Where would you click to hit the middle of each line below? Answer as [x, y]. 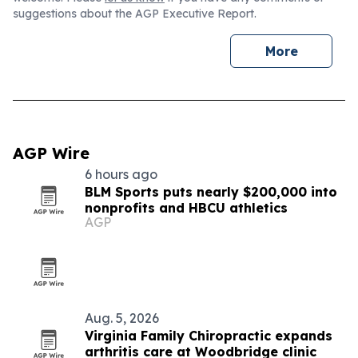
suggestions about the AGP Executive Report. [135, 14]
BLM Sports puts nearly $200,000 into [211, 192]
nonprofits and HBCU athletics [186, 208]
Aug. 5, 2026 [122, 318]
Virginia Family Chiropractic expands [209, 336]
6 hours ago [121, 174]
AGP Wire [51, 153]
